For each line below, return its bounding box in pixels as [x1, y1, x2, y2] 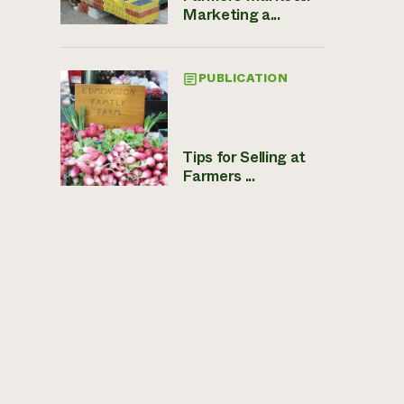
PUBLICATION [198, 69, 288, 87]
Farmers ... [182, 165, 255, 188]
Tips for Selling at [182, 146, 306, 169]
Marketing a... [182, 3, 280, 25]
